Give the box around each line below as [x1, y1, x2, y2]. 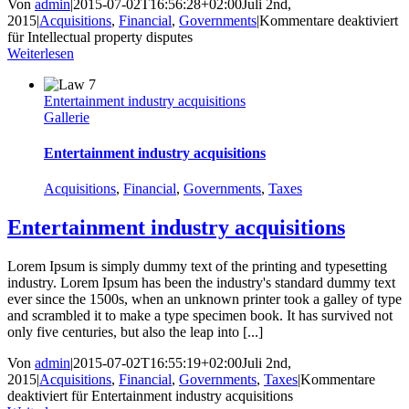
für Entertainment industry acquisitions [68, 388, 293, 404]
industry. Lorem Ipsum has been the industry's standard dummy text [7, 275, 395, 291]
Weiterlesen [7, 45, 74, 61]
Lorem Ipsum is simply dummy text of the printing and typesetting [7, 258, 387, 275]
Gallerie [44, 109, 89, 125]
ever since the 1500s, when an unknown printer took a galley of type [7, 291, 402, 308]
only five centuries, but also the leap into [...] [7, 324, 263, 341]
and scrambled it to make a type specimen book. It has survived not [7, 308, 393, 324]
